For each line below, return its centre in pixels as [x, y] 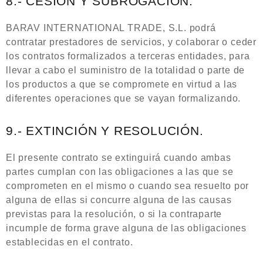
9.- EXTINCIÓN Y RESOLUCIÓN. [105, 131]
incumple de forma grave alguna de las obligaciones [126, 228]
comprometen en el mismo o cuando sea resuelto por [128, 186]
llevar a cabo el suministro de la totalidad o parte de [126, 70]
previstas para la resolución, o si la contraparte [114, 214]
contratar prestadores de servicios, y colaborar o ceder [131, 42]
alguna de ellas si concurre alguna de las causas [119, 200]
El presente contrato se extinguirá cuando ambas [119, 158]
